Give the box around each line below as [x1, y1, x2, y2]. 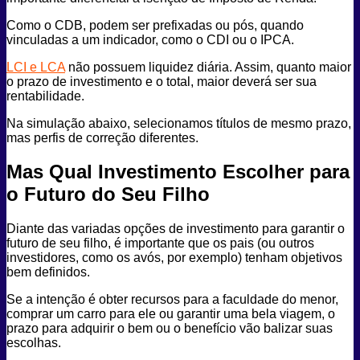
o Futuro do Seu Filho [6, 183, 210, 206]
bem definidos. [6, 265, 90, 280]
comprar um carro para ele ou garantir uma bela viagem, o [6, 307, 335, 321]
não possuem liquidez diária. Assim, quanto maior [65, 59, 351, 74]
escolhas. [6, 336, 61, 350]
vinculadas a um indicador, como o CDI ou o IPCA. [6, 32, 294, 47]
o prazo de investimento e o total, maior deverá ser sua [6, 74, 317, 88]
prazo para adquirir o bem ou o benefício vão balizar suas [6, 321, 333, 336]
